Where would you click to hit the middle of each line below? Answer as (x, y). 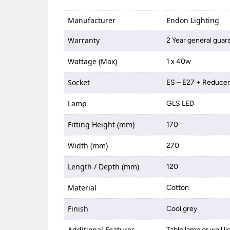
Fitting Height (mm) (101, 124)
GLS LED (181, 103)
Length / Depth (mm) (104, 167)
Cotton (178, 188)
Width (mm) (88, 146)
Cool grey (182, 209)
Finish (78, 209)
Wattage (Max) (93, 61)
